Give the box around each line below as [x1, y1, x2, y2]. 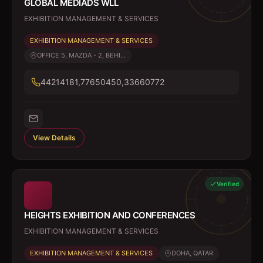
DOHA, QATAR [171, 249, 213, 257]
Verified [217, 180, 239, 187]
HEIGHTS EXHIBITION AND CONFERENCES [24, 210, 195, 221]
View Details [33, 133, 76, 142]
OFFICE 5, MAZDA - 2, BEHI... [37, 51, 126, 59]
